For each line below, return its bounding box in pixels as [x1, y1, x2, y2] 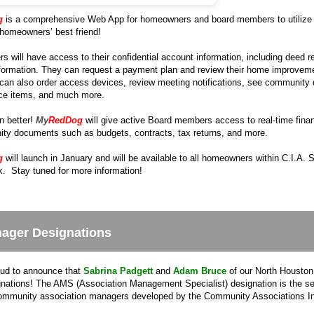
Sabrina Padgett [83, 265, 153, 276]
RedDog [48, 114, 83, 125]
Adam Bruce [173, 265, 226, 276]
